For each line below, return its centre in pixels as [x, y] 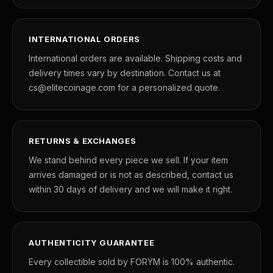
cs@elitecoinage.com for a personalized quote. [124, 87]
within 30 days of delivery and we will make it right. [130, 189]
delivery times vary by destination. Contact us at [125, 73]
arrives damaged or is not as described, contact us [131, 174]
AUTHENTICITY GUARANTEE [92, 242]
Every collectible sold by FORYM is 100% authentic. [132, 261]
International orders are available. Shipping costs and [135, 58]
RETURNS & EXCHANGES [83, 140]
